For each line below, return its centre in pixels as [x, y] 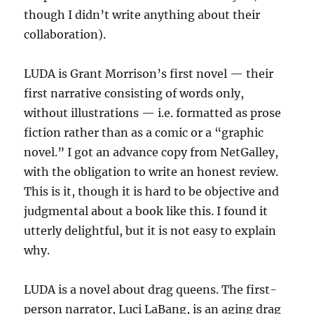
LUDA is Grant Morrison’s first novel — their [149, 74]
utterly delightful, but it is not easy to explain [150, 231]
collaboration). [65, 35]
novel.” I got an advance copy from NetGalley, [151, 152]
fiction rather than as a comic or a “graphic [144, 133]
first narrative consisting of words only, [134, 94]
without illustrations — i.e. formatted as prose [153, 113]
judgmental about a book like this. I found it [146, 211]
